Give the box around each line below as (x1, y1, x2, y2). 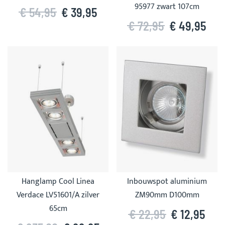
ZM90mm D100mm (135, 188, 199, 202)
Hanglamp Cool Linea (22, 175, 94, 189)
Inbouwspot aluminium (127, 175, 207, 189)
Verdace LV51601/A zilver (17, 188, 99, 202)
